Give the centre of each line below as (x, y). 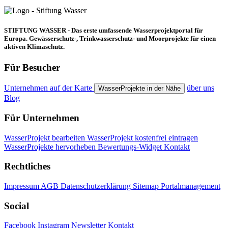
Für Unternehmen (42, 118)
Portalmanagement (191, 186)
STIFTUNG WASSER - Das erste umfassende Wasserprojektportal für (104, 31)
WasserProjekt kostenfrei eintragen (142, 137)
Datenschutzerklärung (97, 186)
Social (17, 206)
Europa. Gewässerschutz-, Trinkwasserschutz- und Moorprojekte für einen (110, 39)
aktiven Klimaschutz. (34, 47)
